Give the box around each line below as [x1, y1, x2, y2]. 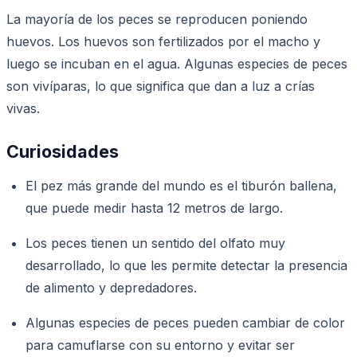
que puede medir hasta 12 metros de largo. [25, 199, 283, 216]
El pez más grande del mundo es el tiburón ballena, [25, 177, 337, 194]
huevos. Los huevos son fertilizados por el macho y [6, 33, 320, 49]
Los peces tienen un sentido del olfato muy [25, 234, 285, 251]
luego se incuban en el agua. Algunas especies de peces [6, 55, 347, 72]
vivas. [6, 100, 40, 116]
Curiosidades [6, 140, 119, 162]
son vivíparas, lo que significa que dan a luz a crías [6, 77, 315, 94]
